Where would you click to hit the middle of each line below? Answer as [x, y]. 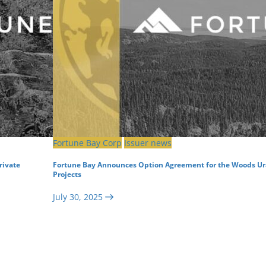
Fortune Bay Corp [87, 142]
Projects [67, 175]
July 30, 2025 [78, 197]
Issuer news [148, 142]
